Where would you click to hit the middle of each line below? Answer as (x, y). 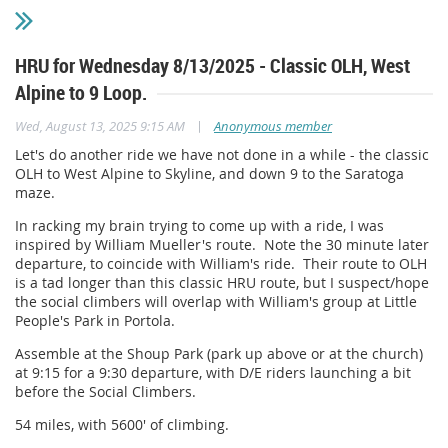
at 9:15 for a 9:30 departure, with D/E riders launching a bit (213, 373)
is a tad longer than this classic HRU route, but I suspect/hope (222, 283)
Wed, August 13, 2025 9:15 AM (100, 126)
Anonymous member (273, 126)
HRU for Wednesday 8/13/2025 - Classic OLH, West (212, 66)
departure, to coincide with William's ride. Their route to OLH (221, 264)
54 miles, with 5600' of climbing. (126, 425)
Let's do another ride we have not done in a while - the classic (222, 155)
